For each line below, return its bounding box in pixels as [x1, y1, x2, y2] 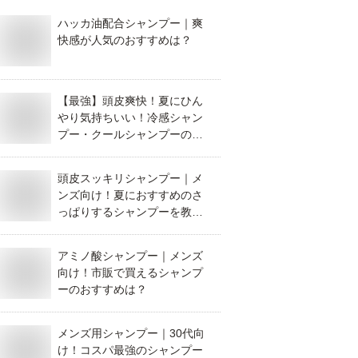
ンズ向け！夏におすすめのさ [58, 189, 203, 201]
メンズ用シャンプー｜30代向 [58, 327, 205, 340]
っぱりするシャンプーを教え [58, 205, 203, 218]
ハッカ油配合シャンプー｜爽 [58, 17, 203, 30]
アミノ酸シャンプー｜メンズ [58, 249, 203, 262]
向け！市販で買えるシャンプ [58, 266, 203, 279]
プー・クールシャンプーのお [58, 128, 203, 141]
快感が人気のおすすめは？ [58, 34, 192, 46]
